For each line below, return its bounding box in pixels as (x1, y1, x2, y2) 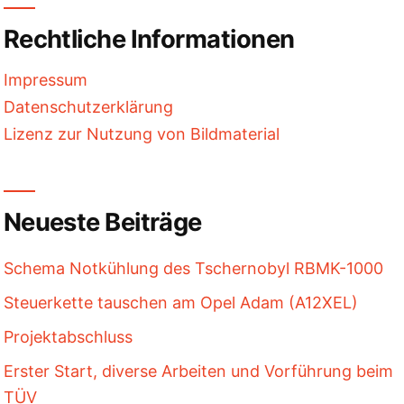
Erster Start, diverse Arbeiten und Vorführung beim (3, 361, 393, 381)
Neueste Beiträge (3, 207, 202, 237)
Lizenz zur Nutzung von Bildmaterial (3, 124, 280, 143)
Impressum (3, 69, 87, 89)
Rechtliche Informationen (3, 23, 295, 54)
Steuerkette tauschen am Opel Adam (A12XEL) (3, 292, 358, 312)
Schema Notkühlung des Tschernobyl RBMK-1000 (3, 258, 383, 278)
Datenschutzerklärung (3, 96, 173, 116)
